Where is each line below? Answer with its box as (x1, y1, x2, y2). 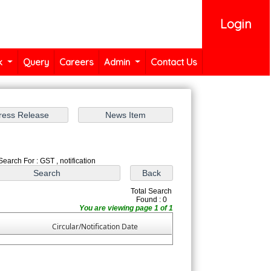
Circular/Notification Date (52, 221, 139, 232)
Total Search (131, 187, 172, 196)
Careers (59, 56, 94, 68)
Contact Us (150, 56, 197, 68)
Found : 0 (135, 195, 167, 204)
